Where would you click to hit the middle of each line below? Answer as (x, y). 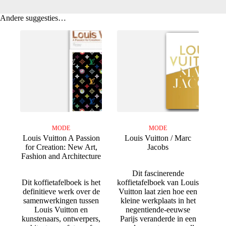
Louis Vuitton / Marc (158, 138)
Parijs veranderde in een (158, 219)
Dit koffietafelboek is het (61, 183)
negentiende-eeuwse (158, 210)
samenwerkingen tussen (61, 201)
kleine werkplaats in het (158, 201)
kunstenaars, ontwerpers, (61, 219)
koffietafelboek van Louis (158, 183)
